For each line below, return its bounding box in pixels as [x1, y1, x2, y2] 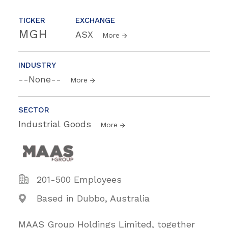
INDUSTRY [18, 60, 56, 70]
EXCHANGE [75, 15, 115, 25]
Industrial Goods [18, 118, 94, 129]
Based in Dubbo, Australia [37, 192, 150, 204]
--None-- [18, 73, 64, 84]
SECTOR [18, 105, 49, 115]
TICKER [18, 15, 45, 25]
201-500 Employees [37, 174, 122, 185]
